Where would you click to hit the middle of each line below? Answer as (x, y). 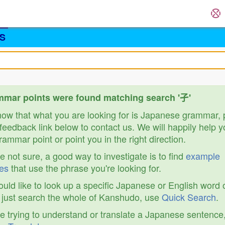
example (203, 156)
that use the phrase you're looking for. (85, 168)
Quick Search (189, 197)
